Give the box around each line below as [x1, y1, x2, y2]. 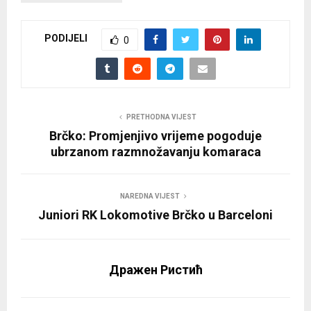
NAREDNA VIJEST [120, 192, 180, 200]
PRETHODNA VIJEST [126, 112, 196, 121]
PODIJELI [44, 33, 87, 44]
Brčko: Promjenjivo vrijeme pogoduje [49, 128, 262, 143]
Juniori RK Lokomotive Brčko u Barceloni [38, 207, 273, 222]
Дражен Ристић [108, 262, 203, 277]
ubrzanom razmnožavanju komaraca [50, 144, 261, 159]
